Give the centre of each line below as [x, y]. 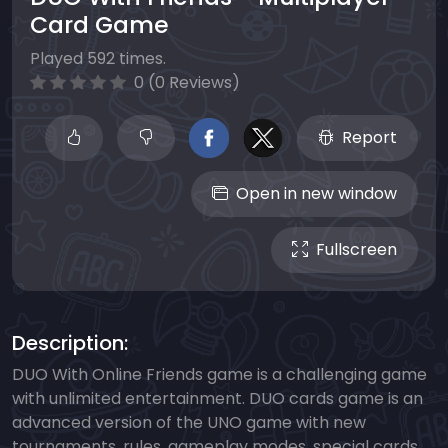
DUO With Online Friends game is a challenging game [219, 375]
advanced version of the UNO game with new [189, 423]
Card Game [99, 25]
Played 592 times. [98, 59]
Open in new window [316, 194]
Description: [70, 343]
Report [369, 138]
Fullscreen [356, 250]
